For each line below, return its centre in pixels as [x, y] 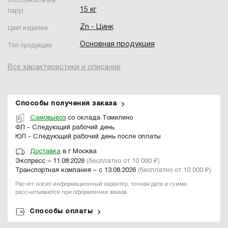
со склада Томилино [99, 118]
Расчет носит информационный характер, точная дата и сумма [101, 184]
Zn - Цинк [96, 27]
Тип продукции [30, 45]
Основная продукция [117, 44]
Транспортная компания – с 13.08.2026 [77, 170]
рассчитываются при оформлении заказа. [72, 192]
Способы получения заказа [66, 103]
